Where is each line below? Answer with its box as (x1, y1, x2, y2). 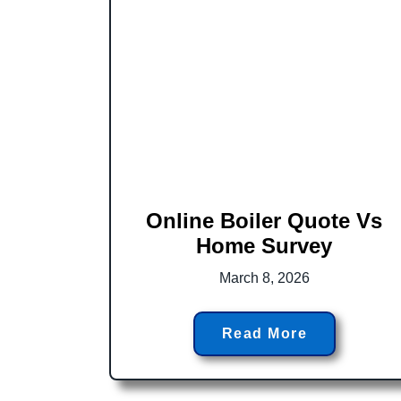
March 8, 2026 (218, 269, 310, 286)
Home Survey (196, 233, 333, 258)
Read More (221, 325, 308, 341)
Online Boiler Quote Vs (146, 208, 383, 233)
